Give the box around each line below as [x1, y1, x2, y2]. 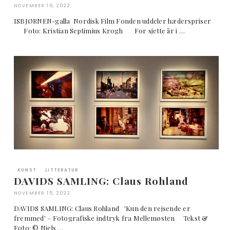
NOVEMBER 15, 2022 [13, 190, 71, 197]
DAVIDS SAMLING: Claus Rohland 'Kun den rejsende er [13, 204, 190, 213]
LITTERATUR [45, 167, 79, 174]
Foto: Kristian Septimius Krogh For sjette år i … [13, 26, 185, 35]
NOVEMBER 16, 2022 [13, 2, 71, 9]
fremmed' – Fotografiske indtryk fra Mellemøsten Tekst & [13, 214, 208, 223]
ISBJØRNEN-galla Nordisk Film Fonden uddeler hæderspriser [13, 16, 218, 25]
